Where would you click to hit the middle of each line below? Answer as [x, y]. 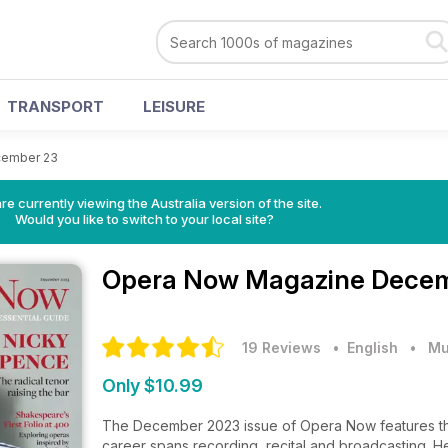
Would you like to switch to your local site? [144, 219]
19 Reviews [281, 347]
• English [361, 347]
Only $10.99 [152, 385]
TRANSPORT [55, 106]
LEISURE [174, 106]
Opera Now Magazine [236, 279]
